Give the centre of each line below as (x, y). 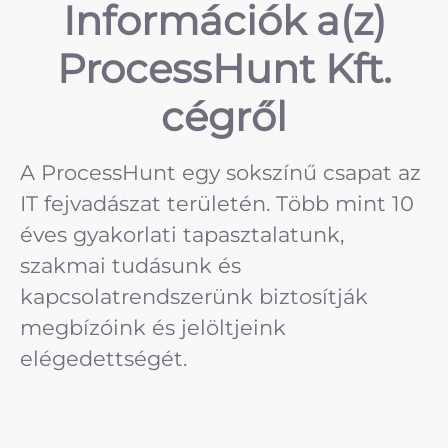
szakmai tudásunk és (130, 265)
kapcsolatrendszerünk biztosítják (194, 296)
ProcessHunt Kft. (224, 68)
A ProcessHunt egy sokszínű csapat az (220, 172)
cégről (224, 116)
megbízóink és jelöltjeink (153, 327)
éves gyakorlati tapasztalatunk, (182, 234)
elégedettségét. (103, 358)
